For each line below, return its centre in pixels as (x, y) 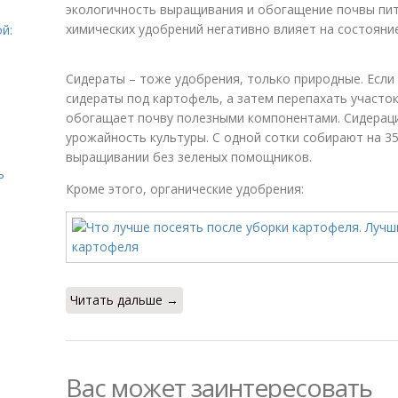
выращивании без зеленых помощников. (189, 157)
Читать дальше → (124, 300)
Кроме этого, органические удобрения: (185, 189)
